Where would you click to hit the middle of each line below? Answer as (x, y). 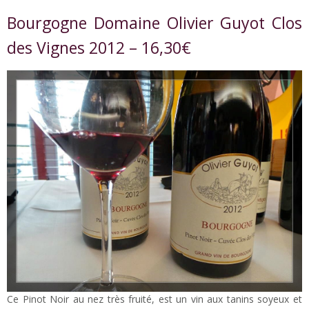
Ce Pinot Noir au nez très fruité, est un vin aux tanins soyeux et (154, 299)
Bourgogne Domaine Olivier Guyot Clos (154, 23)
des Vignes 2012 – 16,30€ (99, 48)
